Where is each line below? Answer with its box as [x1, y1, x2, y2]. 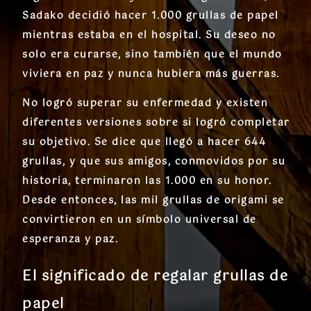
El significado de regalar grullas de [22, 264, 288, 288]
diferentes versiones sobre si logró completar [22, 114, 290, 131]
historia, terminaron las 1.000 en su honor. [22, 172, 272, 190]
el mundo [228, 46, 283, 63]
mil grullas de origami [141, 192, 268, 209]
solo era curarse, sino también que [22, 46, 229, 63]
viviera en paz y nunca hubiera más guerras [22, 65, 276, 83]
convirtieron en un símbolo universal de [22, 211, 257, 228]
